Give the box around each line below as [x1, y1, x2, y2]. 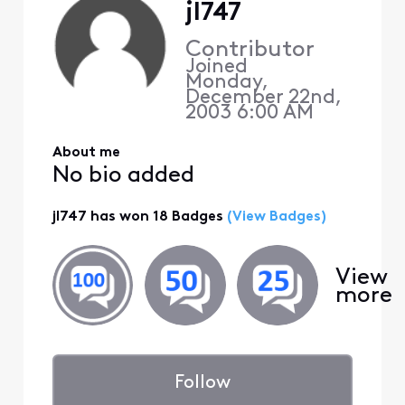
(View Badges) [222, 209, 326, 224]
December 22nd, [184, 88, 342, 109]
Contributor [184, 39, 315, 62]
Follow [174, 373, 231, 393]
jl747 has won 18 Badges [52, 209, 223, 224]
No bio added [52, 165, 194, 188]
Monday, [184, 72, 268, 94]
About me [52, 145, 120, 160]
